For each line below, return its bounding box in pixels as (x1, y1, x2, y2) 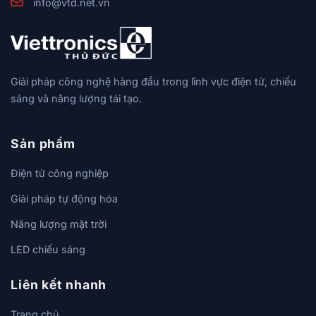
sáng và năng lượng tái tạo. (11, 92, 142, 105)
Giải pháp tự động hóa (11, 192, 118, 205)
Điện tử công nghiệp (11, 166, 109, 179)
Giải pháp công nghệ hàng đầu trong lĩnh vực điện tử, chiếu (11, 75, 296, 88)
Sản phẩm (11, 135, 76, 151)
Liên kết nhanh (11, 277, 107, 293)
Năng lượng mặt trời (11, 217, 107, 230)
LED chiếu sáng (11, 243, 85, 255)
